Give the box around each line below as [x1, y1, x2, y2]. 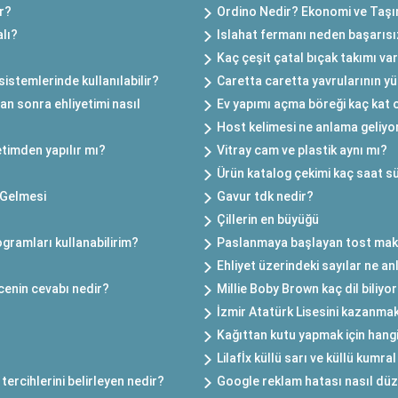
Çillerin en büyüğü [217, 212, 319, 227]
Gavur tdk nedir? [217, 189, 314, 204]
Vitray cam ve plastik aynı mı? [217, 143, 387, 158]
